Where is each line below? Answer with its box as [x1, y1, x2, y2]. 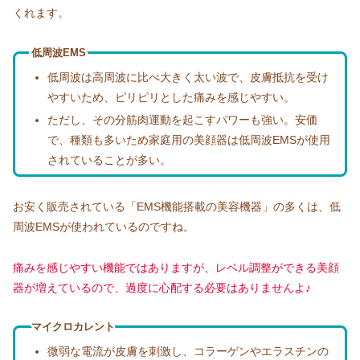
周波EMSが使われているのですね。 [13, 220, 194, 234]
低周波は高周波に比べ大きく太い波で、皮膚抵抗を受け [47, 70, 329, 84]
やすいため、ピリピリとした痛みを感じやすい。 [47, 90, 295, 104]
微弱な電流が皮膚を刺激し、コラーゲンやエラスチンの [47, 345, 329, 358]
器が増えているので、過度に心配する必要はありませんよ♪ [13, 280, 311, 294]
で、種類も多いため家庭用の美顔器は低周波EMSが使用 [47, 133, 330, 146]
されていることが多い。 [47, 153, 171, 166]
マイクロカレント [31, 321, 115, 333]
